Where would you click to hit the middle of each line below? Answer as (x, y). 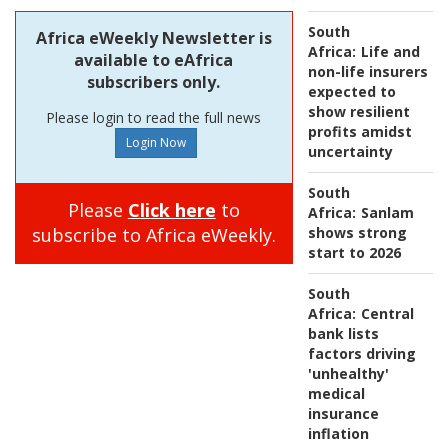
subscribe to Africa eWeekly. (153, 235)
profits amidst (359, 132)
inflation (338, 434)
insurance (343, 414)
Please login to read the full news (154, 118)
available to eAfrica (154, 60)
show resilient (358, 112)
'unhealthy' (348, 374)
